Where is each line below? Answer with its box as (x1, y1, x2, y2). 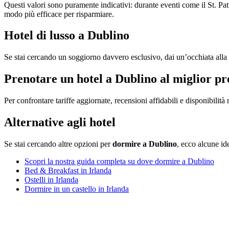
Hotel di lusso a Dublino (4, 29, 129, 42)
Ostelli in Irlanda (25, 175, 78, 184)
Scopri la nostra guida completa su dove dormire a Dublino (25, 156, 214, 166)
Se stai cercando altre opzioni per (4, 139, 112, 148)
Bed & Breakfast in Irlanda (25, 166, 111, 175)
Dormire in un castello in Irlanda (25, 184, 129, 193)
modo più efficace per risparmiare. (4, 9, 114, 18)
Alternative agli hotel (4, 116, 116, 129)
